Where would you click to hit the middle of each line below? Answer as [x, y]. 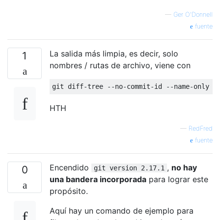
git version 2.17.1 [129, 168]
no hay [184, 167]
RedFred [201, 128]
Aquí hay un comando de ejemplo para [122, 210]
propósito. [69, 191]
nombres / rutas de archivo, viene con [120, 65]
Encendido [70, 167]
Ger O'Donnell [193, 14]
